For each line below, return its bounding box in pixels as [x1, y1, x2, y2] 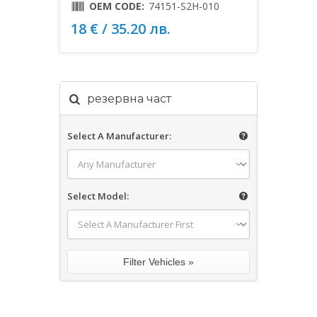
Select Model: [67, 189, 129, 202]
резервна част [87, 91, 171, 105]
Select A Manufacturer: [67, 129, 171, 142]
